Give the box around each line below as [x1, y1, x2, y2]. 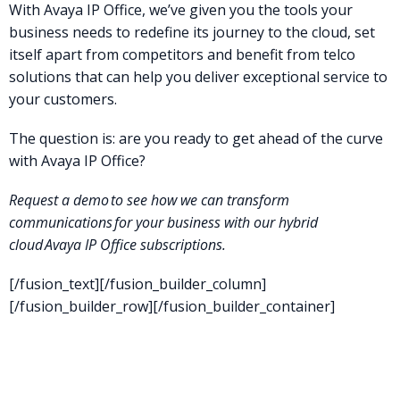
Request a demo [9, 190, 109, 211]
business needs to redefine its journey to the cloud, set [9, 21, 375, 42]
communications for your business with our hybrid [9, 212, 318, 233]
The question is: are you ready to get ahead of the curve [9, 129, 383, 149]
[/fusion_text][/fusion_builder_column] [9, 274, 266, 295]
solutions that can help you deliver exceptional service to [9, 66, 387, 87]
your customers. [9, 88, 117, 109]
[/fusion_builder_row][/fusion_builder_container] [9, 296, 335, 317]
